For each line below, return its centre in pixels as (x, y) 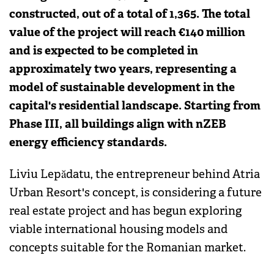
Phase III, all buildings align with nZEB (118, 124)
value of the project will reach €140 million (127, 32)
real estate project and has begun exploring (125, 211)
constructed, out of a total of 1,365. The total (130, 13)
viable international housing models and (118, 230)
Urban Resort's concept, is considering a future (135, 193)
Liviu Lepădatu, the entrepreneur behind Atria (135, 175)
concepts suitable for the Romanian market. (128, 248)
